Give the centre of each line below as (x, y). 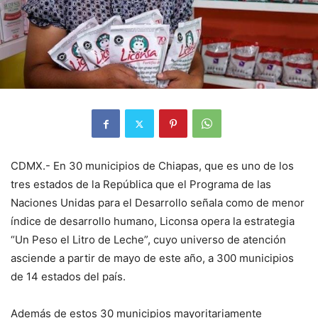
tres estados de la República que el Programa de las (141, 185)
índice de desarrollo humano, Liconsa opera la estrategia (153, 221)
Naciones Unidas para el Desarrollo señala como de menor (158, 203)
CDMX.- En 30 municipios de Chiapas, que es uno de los (152, 166)
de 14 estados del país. (68, 277)
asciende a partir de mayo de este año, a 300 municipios (152, 258)
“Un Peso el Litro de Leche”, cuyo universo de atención (148, 240)
